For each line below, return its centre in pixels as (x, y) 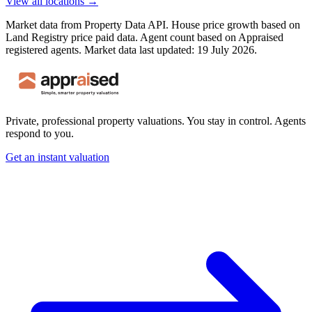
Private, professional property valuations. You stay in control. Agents (156, 121)
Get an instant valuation (57, 157)
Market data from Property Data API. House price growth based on (153, 25)
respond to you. (40, 134)
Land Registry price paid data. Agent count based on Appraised (145, 38)
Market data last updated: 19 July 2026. (169, 50)
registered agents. (44, 50)
